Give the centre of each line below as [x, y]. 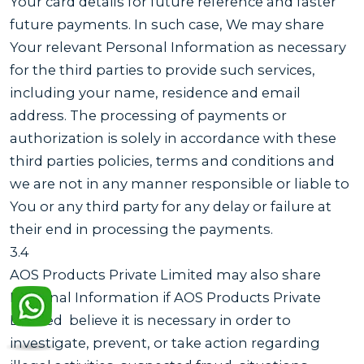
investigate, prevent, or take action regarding [165, 342]
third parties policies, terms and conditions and [172, 160]
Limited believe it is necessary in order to [150, 320]
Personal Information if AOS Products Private [165, 297]
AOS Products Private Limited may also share [165, 274]
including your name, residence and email [155, 92]
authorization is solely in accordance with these [173, 138]
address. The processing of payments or [148, 115]
